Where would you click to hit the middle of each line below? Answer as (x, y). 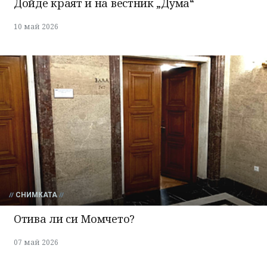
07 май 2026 (36, 242)
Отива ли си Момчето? (74, 218)
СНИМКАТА (36, 195)
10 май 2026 (36, 26)
